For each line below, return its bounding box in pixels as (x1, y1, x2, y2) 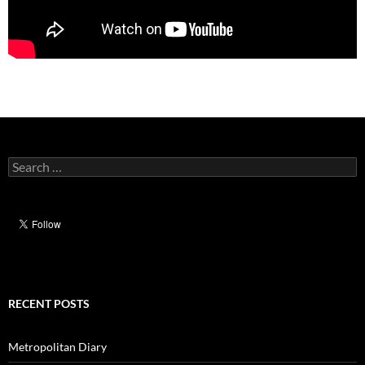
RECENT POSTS (8, 296, 90, 310)
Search (7, 156, 42, 170)
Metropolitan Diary (8, 339, 107, 354)
